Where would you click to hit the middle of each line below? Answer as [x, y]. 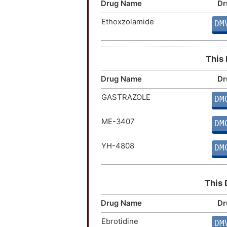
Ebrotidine [120, 221]
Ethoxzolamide [128, 22]
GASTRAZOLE [126, 97]
